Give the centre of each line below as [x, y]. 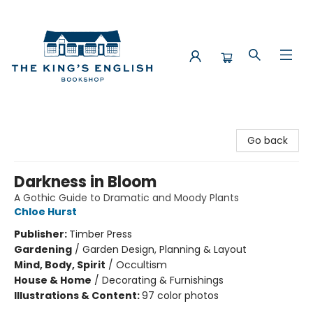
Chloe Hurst [45, 212]
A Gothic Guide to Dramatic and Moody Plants [126, 198]
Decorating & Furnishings [163, 280]
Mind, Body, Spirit [60, 265]
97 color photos [180, 296]
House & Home [53, 280]
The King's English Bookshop [78, 125]
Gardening [43, 249]
